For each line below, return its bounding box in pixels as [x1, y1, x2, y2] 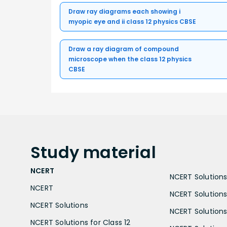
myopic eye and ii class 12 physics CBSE [68, 17, 196, 26]
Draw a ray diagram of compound [68, 44, 179, 53]
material [83, 140, 156, 164]
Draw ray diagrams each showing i [68, 7, 180, 16]
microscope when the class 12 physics [68, 54, 192, 63]
